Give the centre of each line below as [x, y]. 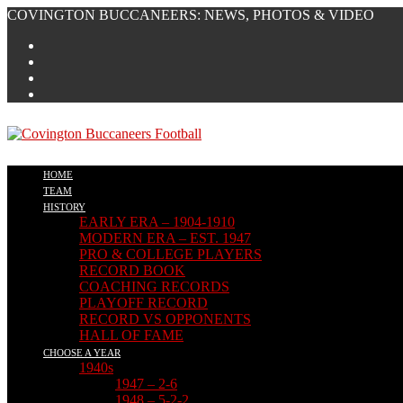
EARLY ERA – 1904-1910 [157, 222]
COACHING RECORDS [154, 287]
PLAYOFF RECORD [143, 303]
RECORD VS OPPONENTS [165, 319]
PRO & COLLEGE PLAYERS [170, 254]
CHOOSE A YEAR [82, 353]
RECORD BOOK [132, 270]
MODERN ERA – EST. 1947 [165, 238]
